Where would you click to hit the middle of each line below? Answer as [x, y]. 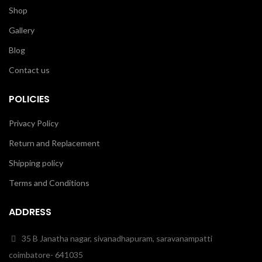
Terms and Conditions [49, 183]
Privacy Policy [34, 123]
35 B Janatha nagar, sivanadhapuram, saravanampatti [116, 238]
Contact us [29, 70]
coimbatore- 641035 [46, 255]
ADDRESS [30, 212]
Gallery [22, 30]
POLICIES [29, 99]
